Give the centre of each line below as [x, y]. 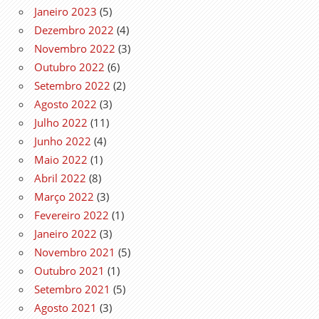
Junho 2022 [63, 141]
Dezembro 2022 [74, 30]
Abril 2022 [60, 178]
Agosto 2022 [66, 104]
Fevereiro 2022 [72, 215]
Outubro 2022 [69, 67]
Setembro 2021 [72, 289]
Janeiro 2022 [66, 233]
